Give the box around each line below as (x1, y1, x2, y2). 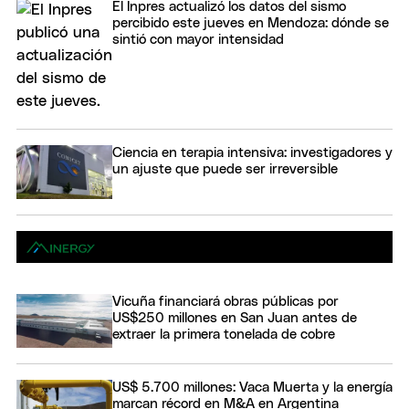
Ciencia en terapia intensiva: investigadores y (112, 145, 393, 160)
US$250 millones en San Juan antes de (112, 310, 357, 325)
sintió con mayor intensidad (112, 32, 284, 47)
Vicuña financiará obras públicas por (112, 294, 339, 309)
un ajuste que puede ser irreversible (112, 162, 338, 176)
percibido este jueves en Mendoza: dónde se (112, 16, 389, 30)
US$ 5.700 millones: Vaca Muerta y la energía (112, 380, 393, 394)
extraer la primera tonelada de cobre (112, 327, 335, 341)
